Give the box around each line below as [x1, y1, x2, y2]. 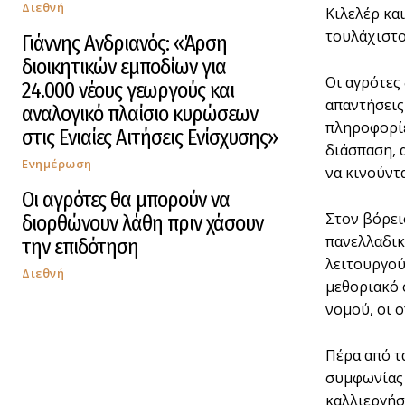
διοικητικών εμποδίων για [22, 53, 226, 80]
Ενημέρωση [22, 155, 92, 172]
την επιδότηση [22, 233, 138, 259]
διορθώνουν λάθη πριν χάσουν [22, 210, 263, 236]
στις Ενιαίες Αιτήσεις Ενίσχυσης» [22, 124, 278, 150]
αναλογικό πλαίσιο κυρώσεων [22, 100, 258, 127]
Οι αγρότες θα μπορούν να [22, 186, 230, 212]
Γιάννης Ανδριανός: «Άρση [22, 30, 227, 56]
